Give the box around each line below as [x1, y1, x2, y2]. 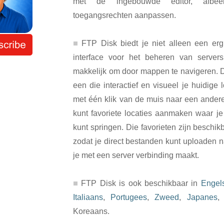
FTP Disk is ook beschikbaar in [78, 178, 201, 187]
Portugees [110, 192, 147, 201]
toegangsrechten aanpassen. [73, 10, 176, 19]
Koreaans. [73, 206, 109, 215]
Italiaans [73, 192, 103, 201]
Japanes [186, 192, 217, 201]
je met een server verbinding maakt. [73, 150, 199, 159]
